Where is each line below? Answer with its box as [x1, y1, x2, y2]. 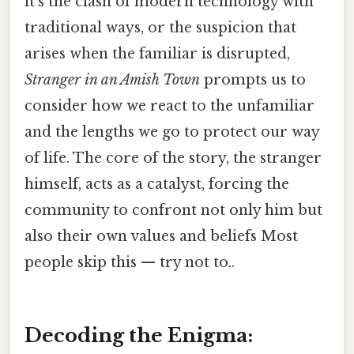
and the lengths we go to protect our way [24, 123, 319, 141]
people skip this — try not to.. [24, 254, 235, 272]
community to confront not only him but [24, 201, 322, 220]
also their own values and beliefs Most [24, 228, 298, 246]
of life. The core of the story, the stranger [24, 149, 322, 168]
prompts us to [200, 71, 306, 89]
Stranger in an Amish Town [24, 71, 200, 89]
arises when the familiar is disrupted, [24, 45, 290, 63]
